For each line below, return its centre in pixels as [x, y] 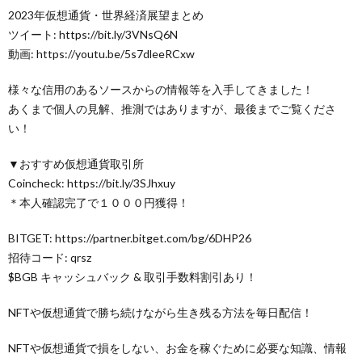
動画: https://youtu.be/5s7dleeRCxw [101, 54]
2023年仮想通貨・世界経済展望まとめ [106, 15]
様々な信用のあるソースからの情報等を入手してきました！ [161, 89]
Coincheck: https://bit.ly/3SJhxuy [92, 183]
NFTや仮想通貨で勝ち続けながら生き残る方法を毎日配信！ [160, 312]
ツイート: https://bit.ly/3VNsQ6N [93, 34]
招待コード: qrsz [50, 257]
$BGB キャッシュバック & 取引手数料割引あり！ [133, 277]
